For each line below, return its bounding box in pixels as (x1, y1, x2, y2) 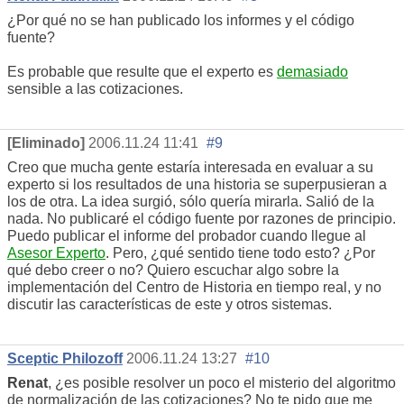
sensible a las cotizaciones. (7, 80, 183, 96)
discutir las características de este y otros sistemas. (7, 296, 332, 312)
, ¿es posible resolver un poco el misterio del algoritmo (48, 374, 396, 390)
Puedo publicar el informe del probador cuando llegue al (7, 227, 366, 243)
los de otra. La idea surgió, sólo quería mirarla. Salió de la (7, 193, 374, 209)
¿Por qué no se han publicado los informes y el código (7, 12, 354, 28)
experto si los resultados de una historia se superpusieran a (7, 176, 387, 192)
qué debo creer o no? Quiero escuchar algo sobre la (7, 262, 339, 278)
